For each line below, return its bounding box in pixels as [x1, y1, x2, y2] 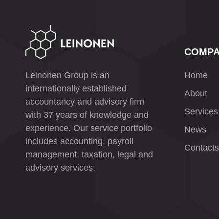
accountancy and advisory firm [25, 97, 144, 107]
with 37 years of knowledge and [25, 110, 149, 120]
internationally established [25, 84, 127, 93]
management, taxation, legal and [25, 150, 153, 159]
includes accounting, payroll [25, 136, 133, 146]
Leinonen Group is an [25, 70, 109, 80]
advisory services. [25, 163, 95, 173]
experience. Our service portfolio [25, 123, 152, 133]
